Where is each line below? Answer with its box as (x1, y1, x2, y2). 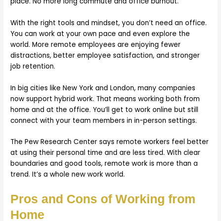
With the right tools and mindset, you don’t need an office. (10, 18, 207, 28)
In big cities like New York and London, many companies (10, 83, 196, 93)
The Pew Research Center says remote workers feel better (10, 137, 209, 147)
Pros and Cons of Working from (10, 192, 196, 206)
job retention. (10, 61, 56, 71)
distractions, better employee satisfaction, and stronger (10, 50, 200, 60)
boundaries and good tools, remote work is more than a (10, 159, 198, 169)
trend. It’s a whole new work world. (10, 170, 125, 180)
